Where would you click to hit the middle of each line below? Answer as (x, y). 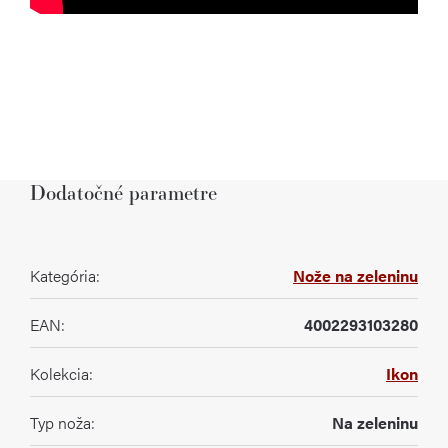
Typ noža (60, 422)
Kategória (63, 275)
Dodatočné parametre (123, 192)
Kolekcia (59, 373)
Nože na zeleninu (355, 275)
